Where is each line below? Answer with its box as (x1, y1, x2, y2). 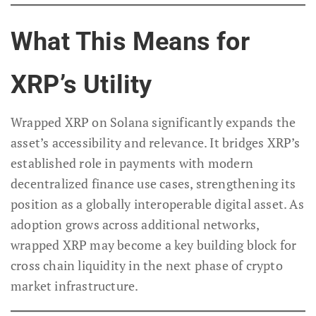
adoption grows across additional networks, (11, 216, 260, 233)
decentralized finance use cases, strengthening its (11, 175, 296, 193)
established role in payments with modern (11, 154, 254, 172)
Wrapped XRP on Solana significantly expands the (11, 114, 296, 131)
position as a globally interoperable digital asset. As (11, 195, 304, 213)
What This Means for (11, 27, 250, 57)
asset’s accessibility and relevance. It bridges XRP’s (11, 134, 300, 152)
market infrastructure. (11, 277, 139, 295)
